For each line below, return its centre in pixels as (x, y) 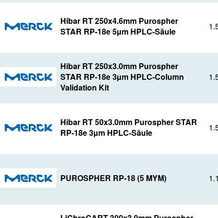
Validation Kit (84, 87)
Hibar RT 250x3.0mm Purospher (119, 66)
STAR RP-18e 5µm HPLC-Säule (118, 31)
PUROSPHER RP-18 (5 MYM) (113, 178)
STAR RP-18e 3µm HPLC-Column (122, 77)
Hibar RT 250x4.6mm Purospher (119, 21)
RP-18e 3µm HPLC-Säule (106, 133)
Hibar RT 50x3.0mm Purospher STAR (128, 122)
